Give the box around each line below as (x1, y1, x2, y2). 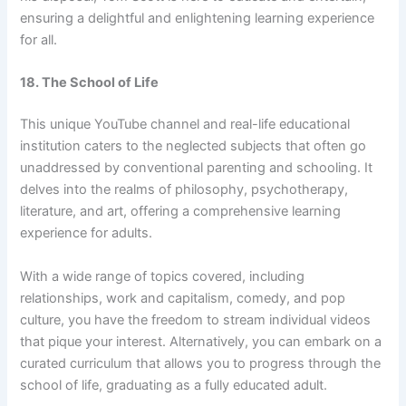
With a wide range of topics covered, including (20, 267, 305, 285)
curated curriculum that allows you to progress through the (20, 354, 382, 372)
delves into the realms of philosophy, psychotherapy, (20, 181, 349, 198)
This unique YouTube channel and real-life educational (20, 116, 351, 133)
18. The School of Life (20, 74, 159, 92)
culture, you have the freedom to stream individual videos (20, 311, 372, 328)
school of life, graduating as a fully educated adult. (20, 376, 328, 393)
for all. (20, 31, 58, 48)
